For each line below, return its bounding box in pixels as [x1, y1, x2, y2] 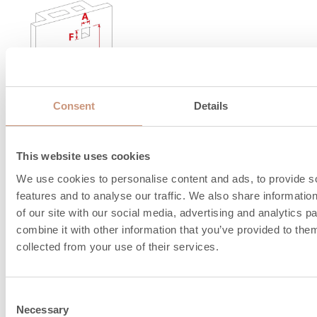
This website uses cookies [16, 150, 151, 162]
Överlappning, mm [34, 221, 146, 235]
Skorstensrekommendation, [34, 171, 202, 185]
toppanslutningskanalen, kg [34, 270, 202, 284]
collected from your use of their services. [16, 240, 219, 253]
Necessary [16, 303, 69, 316]
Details [193, 100, 229, 112]
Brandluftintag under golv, [34, 301, 192, 315]
